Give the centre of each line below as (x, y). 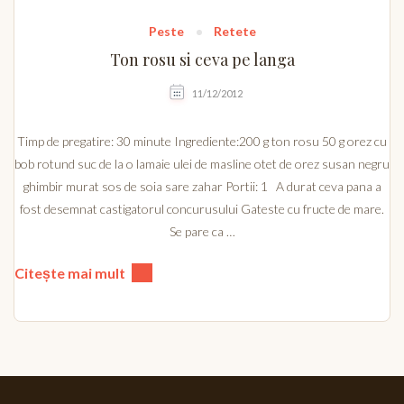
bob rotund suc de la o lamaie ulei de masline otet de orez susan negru (202, 164)
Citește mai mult (70, 273)
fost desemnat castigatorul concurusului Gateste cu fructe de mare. (202, 209)
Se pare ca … (202, 232)
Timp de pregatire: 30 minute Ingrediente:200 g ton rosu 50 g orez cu (202, 142)
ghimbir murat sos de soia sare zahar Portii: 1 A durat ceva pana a (202, 187)
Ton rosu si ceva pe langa (202, 60)
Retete (234, 32)
